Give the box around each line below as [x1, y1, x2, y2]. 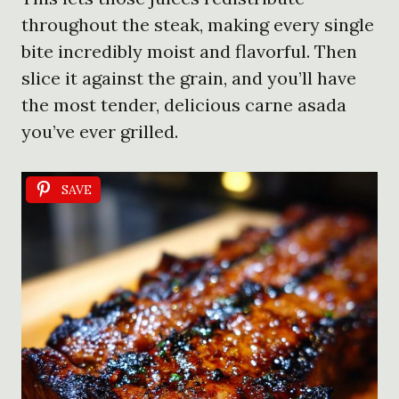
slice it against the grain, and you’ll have [21, 66, 356, 89]
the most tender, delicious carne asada [21, 93, 346, 116]
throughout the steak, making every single [21, 12, 374, 36]
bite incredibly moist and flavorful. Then [21, 39, 357, 62]
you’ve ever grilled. [21, 119, 178, 142]
